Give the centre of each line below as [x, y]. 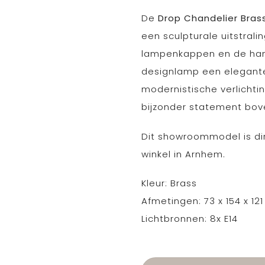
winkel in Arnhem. [183, 154]
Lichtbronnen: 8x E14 [190, 219]
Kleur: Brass [169, 183]
